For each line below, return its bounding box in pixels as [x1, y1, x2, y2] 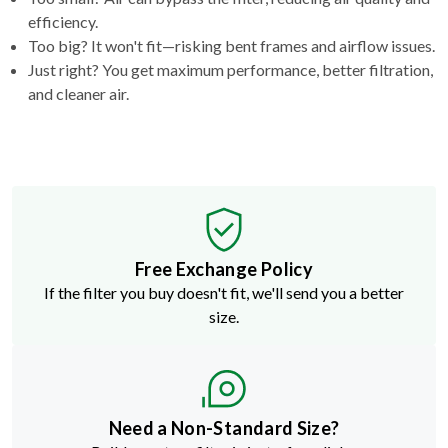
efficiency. [28, 11, 98, 31]
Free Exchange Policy [134, 257, 314, 280]
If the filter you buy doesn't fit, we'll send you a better [44, 282, 404, 302]
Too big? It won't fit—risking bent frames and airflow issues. [28, 35, 435, 55]
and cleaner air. [28, 83, 129, 103]
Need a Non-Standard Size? [108, 416, 340, 439]
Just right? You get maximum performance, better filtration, [28, 59, 433, 79]
